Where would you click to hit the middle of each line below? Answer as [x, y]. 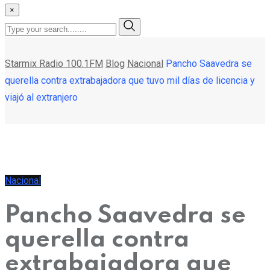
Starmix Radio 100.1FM [54, 63]
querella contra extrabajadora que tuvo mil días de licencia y [130, 80]
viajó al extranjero [41, 97]
